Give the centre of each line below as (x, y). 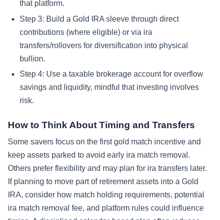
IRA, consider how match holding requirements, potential (106, 195)
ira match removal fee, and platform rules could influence (106, 208)
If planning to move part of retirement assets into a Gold (103, 182)
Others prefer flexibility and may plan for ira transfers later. (107, 168)
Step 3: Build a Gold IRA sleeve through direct (99, 19)
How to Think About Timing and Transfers (101, 125)
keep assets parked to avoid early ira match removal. (99, 155)
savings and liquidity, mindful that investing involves (109, 87)
